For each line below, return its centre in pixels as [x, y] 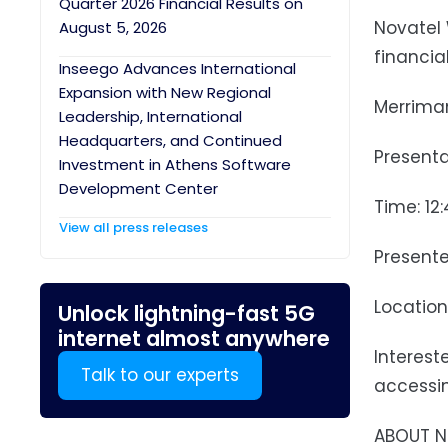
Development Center [138, 188]
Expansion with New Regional [165, 92]
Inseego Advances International [177, 68]
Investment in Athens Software [175, 164]
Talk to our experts [160, 375]
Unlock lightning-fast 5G [186, 313]
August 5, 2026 [113, 27]
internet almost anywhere [194, 338]
